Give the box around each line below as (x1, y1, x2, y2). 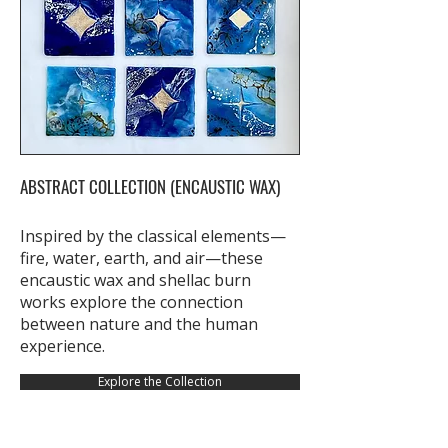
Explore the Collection (98, 372, 222, 390)
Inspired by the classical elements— (20, 224, 286, 247)
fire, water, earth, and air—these (20, 246, 263, 269)
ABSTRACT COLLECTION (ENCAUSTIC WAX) (20, 173, 280, 199)
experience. (20, 334, 109, 357)
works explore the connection (20, 290, 243, 313)
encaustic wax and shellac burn (20, 268, 251, 291)
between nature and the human (20, 312, 258, 335)
